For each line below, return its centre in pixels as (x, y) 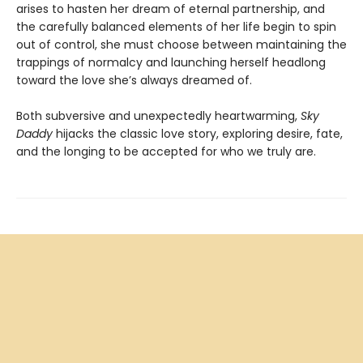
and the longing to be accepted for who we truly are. (166, 151)
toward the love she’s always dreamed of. (134, 80)
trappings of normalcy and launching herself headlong (171, 62)
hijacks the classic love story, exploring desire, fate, (198, 133)
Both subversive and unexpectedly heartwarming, (158, 115)
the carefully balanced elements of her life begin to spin (176, 26)
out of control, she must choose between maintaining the (181, 44)
